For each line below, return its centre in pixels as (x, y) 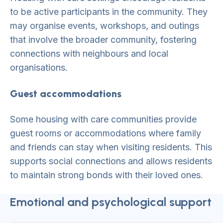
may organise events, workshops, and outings (105, 26)
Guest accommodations (66, 94)
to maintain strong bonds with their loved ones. (107, 175)
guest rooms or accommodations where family (106, 133)
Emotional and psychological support (111, 202)
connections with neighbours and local (89, 54)
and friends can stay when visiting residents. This (111, 147)
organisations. (39, 67)
